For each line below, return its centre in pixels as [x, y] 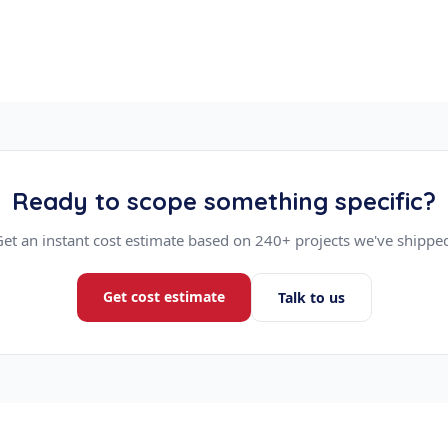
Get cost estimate [163, 296]
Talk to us [311, 297]
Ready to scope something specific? [224, 201]
